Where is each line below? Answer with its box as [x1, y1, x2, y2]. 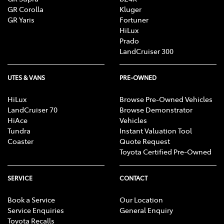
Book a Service [7, 194, 55, 205]
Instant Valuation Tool [119, 125, 192, 136]
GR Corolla [7, 4, 43, 14]
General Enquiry [119, 205, 173, 215]
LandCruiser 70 [7, 104, 57, 115]
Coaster [7, 136, 33, 146]
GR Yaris [7, 14, 34, 25]
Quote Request [119, 136, 170, 146]
